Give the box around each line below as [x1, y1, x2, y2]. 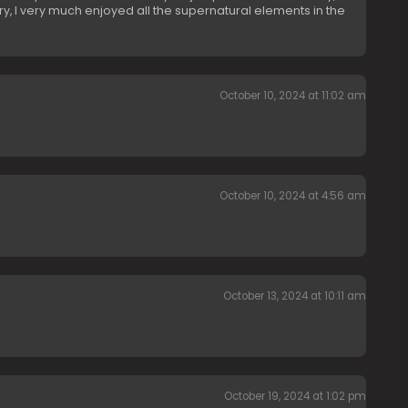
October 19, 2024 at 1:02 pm [223, 389, 366, 404]
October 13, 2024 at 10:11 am [222, 289, 366, 304]
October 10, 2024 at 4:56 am [219, 189, 366, 204]
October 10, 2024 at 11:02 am [219, 88, 366, 104]
